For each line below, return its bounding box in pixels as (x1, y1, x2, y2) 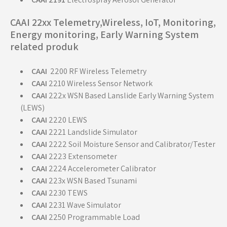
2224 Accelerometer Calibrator (47, 163, 156, 174)
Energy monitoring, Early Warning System (10, 28, 199, 41)
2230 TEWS (47, 187, 88, 198)
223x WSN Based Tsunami (47, 175, 138, 186)
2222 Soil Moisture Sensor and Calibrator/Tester (47, 139, 215, 149)
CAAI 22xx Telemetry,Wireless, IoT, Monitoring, (10, 16, 216, 29)
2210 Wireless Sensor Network (47, 78, 153, 89)
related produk (10, 40, 79, 53)
